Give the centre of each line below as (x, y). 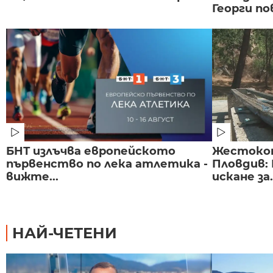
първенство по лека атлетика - (107, 164)
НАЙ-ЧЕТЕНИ (65, 233)
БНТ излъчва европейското (91, 151)
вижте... (32, 177)
